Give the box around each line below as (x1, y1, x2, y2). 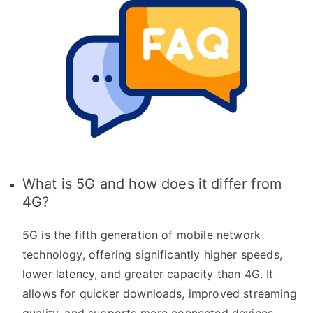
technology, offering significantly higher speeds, (22, 247, 282, 262)
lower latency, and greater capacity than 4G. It (22, 267, 274, 282)
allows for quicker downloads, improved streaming (22, 286, 297, 301)
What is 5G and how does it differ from (22, 175, 282, 193)
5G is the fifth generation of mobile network (22, 228, 261, 242)
